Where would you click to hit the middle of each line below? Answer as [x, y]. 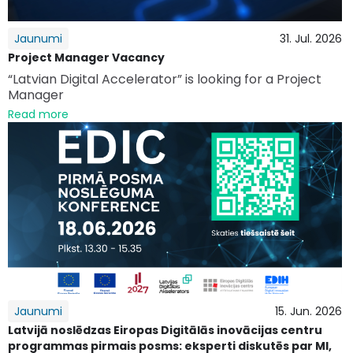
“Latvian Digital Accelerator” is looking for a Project [165, 79]
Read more [38, 114]
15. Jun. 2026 [308, 311]
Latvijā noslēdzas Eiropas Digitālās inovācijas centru [165, 330]
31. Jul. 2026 [311, 38]
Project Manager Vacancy [86, 57]
